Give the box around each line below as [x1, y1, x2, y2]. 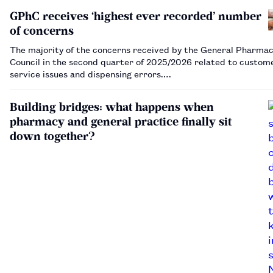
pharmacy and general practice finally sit [10, 114, 232, 129]
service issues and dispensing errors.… [10, 66, 171, 80]
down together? [10, 129, 95, 143]
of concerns [10, 23, 74, 38]
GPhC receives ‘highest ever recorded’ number [10, 9, 261, 23]
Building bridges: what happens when [10, 99, 214, 114]
